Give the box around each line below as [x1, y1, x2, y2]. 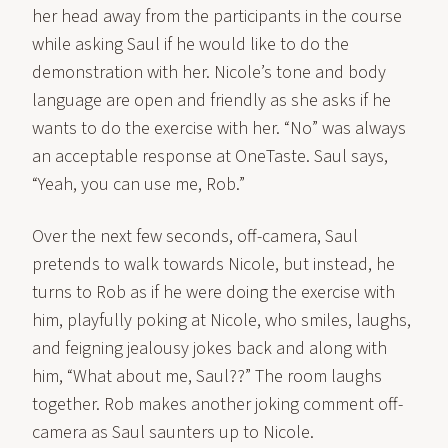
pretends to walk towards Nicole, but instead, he [32, 252, 395, 277]
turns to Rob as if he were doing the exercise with [32, 280, 395, 305]
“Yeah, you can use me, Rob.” [32, 172, 245, 197]
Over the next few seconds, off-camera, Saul [32, 224, 358, 249]
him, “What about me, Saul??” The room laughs [32, 364, 382, 389]
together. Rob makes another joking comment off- [32, 392, 403, 417]
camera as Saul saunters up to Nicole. [32, 420, 314, 445]
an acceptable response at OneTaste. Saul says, [32, 144, 388, 169]
